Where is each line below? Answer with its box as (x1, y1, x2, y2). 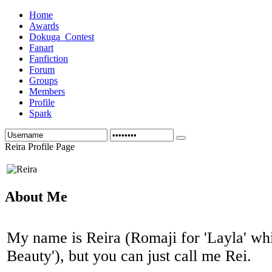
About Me (5, 188, 67, 205)
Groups (29, 75, 58, 86)
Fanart (29, 42, 53, 53)
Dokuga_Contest (29, 32, 94, 42)
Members (29, 86, 65, 97)
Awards (29, 21, 59, 31)
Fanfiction (29, 53, 68, 64)
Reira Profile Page (5, 141, 75, 152)
